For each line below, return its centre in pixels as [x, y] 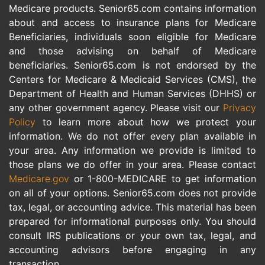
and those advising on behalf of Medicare [132, 51]
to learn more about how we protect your [146, 122]
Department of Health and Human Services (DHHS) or [132, 93]
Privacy [240, 107]
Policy [22, 122]
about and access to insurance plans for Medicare [132, 22]
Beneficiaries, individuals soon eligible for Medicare [132, 36]
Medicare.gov [39, 178]
